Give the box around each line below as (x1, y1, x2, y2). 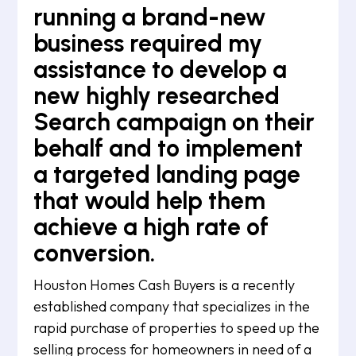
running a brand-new (33, 2, 267, 32)
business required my (33, 29, 263, 58)
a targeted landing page (33, 160, 301, 189)
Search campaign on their (33, 107, 315, 137)
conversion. (33, 238, 156, 268)
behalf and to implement (33, 133, 304, 163)
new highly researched (33, 81, 281, 110)
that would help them (33, 186, 266, 215)
